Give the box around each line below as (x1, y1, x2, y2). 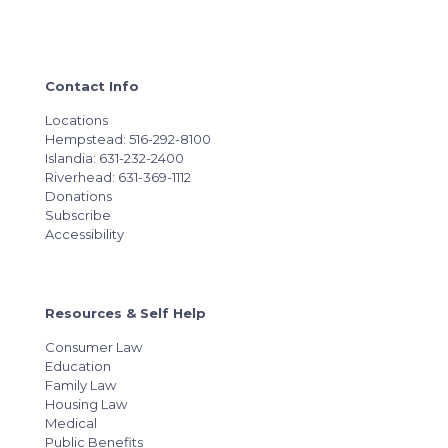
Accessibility (45, 226, 124, 242)
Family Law (45, 377, 116, 393)
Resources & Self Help (45, 305, 206, 321)
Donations (45, 188, 112, 204)
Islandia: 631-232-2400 (45, 150, 184, 166)
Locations (45, 112, 108, 128)
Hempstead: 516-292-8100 (45, 131, 211, 147)
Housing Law (45, 396, 127, 412)
